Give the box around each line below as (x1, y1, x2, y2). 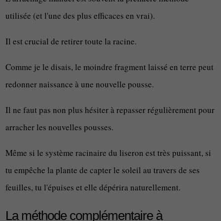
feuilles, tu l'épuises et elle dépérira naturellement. (5, 182, 181, 193)
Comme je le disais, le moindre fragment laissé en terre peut (5, 61, 214, 73)
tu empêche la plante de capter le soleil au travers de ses (5, 164, 200, 176)
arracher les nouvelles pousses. (5, 121, 114, 133)
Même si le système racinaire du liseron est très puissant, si (5, 147, 212, 158)
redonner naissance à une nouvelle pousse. (5, 78, 154, 90)
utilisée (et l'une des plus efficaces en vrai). (5, 10, 155, 21)
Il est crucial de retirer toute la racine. (5, 36, 137, 47)
